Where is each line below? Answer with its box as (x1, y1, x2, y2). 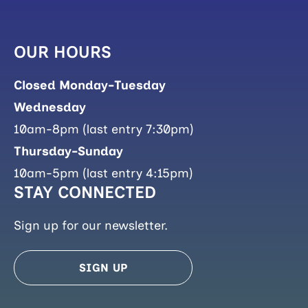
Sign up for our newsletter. (14, 217, 168, 233)
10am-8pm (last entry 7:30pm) (14, 121, 194, 137)
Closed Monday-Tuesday (14, 77, 166, 93)
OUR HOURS (14, 41, 111, 62)
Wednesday (14, 99, 86, 115)
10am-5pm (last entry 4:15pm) (14, 165, 193, 181)
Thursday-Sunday (14, 143, 123, 159)
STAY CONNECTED (14, 181, 156, 202)
